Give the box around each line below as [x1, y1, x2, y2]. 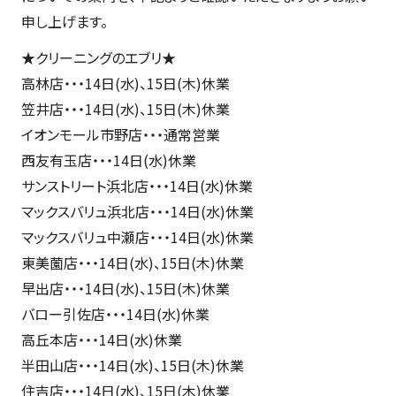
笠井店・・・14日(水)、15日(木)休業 [20, 98, 230, 119]
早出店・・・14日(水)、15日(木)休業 [20, 278, 230, 299]
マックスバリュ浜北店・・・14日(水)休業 [20, 201, 254, 222]
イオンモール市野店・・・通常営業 [20, 124, 220, 145]
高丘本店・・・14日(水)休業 [20, 329, 182, 350]
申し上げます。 [20, 11, 108, 32]
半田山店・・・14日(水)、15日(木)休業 [20, 354, 244, 376]
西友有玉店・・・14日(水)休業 [20, 149, 196, 171]
